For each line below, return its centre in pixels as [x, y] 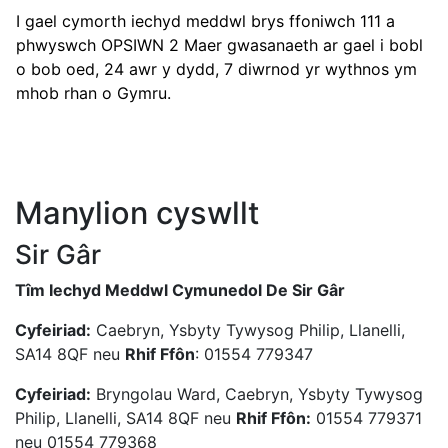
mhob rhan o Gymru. [93, 93]
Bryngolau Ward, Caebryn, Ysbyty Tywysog [257, 394]
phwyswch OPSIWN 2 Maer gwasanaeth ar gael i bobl [219, 45]
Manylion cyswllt [137, 213]
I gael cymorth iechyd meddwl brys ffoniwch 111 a [205, 21]
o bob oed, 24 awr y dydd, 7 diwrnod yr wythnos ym [216, 69]
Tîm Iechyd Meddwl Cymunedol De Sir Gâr [182, 290]
